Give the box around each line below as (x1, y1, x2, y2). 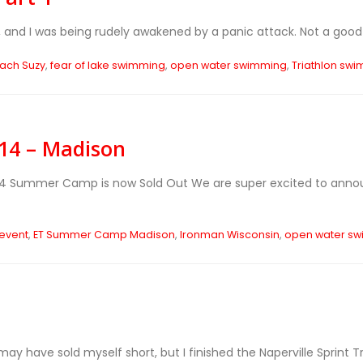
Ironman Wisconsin (179, 228, 280, 241)
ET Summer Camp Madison (32, 228, 175, 241)
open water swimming (169, 58, 287, 72)
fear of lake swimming (49, 58, 165, 72)
